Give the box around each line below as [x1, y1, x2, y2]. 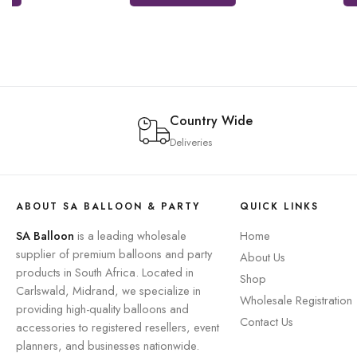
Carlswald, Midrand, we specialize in [16, 282, 201, 300]
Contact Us [239, 313, 293, 331]
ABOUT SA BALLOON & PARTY [16, 199, 200, 214]
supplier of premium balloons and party [16, 245, 212, 263]
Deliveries [169, 135, 212, 151]
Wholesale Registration [239, 292, 352, 309]
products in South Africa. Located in [16, 264, 194, 281]
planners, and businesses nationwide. [16, 337, 199, 355]
